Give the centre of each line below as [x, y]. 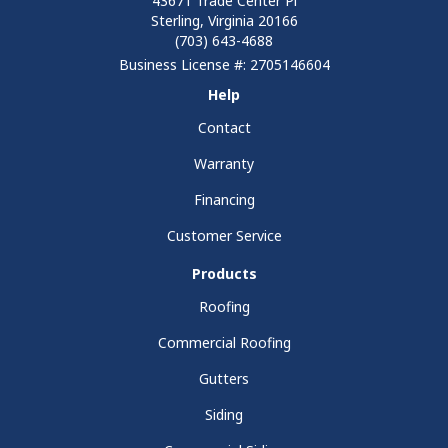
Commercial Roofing [224, 343]
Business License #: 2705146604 [224, 65]
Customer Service [224, 236]
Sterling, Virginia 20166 [224, 21]
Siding [224, 415]
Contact [224, 128]
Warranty [224, 164]
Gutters [224, 379]
